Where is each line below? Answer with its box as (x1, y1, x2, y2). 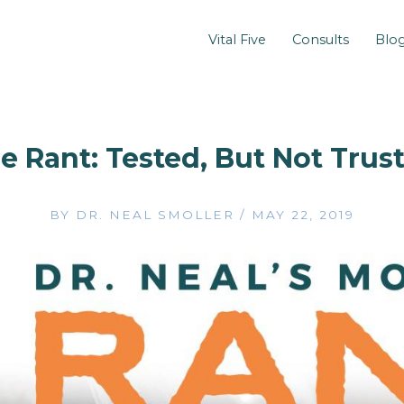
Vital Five (208, 32, 267, 48)
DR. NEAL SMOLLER (76, 207, 240, 222)
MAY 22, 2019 (252, 207, 354, 222)
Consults (292, 32, 350, 48)
